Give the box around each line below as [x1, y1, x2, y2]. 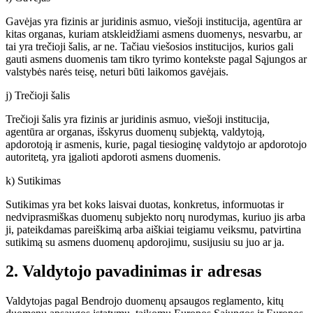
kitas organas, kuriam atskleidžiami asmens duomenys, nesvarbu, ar [6, 27, 302, 40]
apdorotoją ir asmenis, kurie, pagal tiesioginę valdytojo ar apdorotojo [6, 138, 307, 150]
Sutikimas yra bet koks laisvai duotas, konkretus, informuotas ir [6, 198, 284, 210]
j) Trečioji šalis [6, 89, 70, 101]
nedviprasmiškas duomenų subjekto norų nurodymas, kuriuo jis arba [6, 210, 305, 223]
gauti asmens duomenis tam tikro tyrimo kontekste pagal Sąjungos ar [6, 52, 307, 65]
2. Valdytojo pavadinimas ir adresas [6, 262, 261, 281]
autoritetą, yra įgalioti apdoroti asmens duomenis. [6, 150, 221, 163]
